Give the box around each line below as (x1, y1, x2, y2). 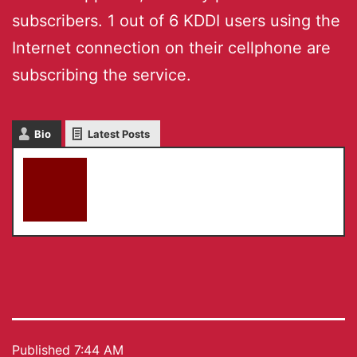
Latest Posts (88, 127, 150, 141)
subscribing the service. (12, 65, 191, 85)
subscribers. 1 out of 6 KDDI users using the (12, 11, 340, 31)
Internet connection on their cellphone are (12, 38, 331, 58)
